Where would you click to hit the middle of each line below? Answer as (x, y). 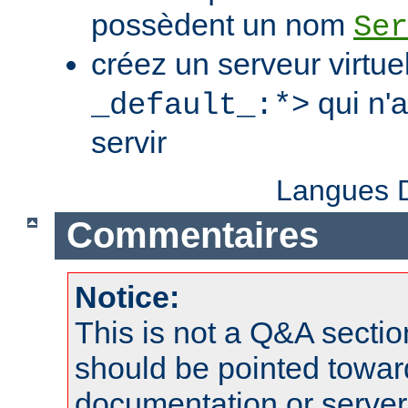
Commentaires (192, 235)
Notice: (127, 297)
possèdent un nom (222, 24)
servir (129, 142)
